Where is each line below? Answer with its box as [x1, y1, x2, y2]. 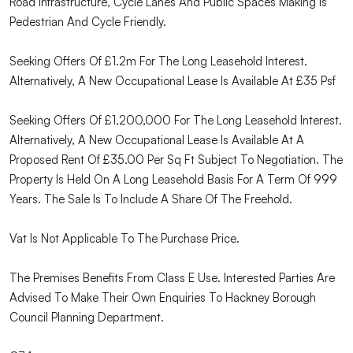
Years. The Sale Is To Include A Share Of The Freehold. [9, 191, 292, 207]
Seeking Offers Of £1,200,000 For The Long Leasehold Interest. [9, 113, 342, 128]
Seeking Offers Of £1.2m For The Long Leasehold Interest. [9, 54, 307, 69]
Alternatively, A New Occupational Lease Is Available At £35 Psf [9, 73, 336, 89]
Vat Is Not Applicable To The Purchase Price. [9, 231, 240, 247]
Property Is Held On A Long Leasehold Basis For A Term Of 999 [9, 172, 337, 188]
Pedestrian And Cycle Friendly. [9, 14, 166, 30]
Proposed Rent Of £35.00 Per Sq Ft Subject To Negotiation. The [9, 152, 343, 168]
